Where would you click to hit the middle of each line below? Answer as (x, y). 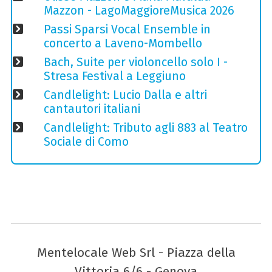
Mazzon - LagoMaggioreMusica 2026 (139, 10)
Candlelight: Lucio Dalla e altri (125, 95)
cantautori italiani (92, 109)
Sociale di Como (86, 141)
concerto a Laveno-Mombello (123, 43)
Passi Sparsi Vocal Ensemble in (127, 29)
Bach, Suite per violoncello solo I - (135, 62)
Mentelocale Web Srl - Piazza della (136, 252)
